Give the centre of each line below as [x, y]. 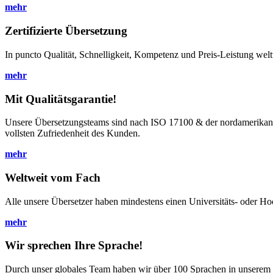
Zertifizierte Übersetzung [68, 31]
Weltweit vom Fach [53, 178]
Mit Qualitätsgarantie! [61, 99]
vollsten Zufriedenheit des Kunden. [73, 133]
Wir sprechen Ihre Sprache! [74, 246]
